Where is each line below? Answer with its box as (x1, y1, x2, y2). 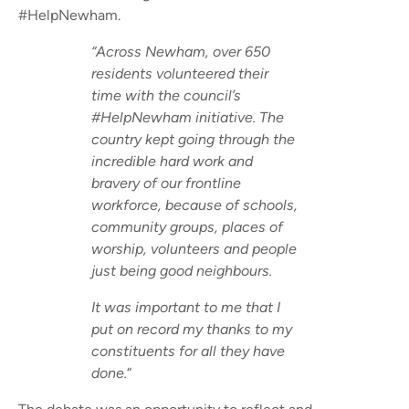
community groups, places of (91, 218, 283, 236)
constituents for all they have (91, 342, 285, 361)
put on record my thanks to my (91, 320, 292, 339)
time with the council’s (91, 87, 241, 105)
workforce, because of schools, (91, 196, 298, 215)
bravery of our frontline (91, 174, 241, 193)
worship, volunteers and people (91, 240, 297, 258)
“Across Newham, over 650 (91, 43, 270, 61)
